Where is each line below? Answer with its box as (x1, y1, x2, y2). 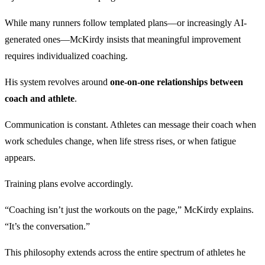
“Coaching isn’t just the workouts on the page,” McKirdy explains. (5, 205, 254, 215)
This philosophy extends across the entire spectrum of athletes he (5, 247, 245, 258)
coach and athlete (5, 93, 75, 104)
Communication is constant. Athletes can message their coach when (5, 119, 256, 130)
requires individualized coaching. (5, 51, 128, 62)
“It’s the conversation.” (5, 221, 90, 232)
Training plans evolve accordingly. (5, 179, 133, 189)
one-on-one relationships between (110, 77, 243, 88)
